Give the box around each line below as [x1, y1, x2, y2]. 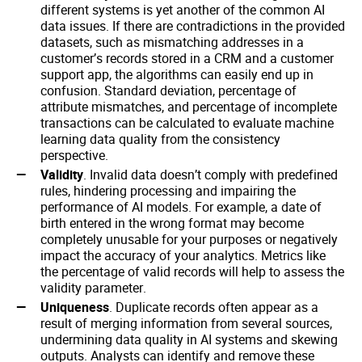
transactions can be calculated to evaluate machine [40, 114, 334, 133]
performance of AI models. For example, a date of [40, 198, 322, 217]
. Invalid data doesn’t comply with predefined [83, 166, 338, 184]
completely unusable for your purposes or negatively [40, 230, 338, 249]
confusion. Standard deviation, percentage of [40, 82, 297, 100]
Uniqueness [40, 298, 109, 317]
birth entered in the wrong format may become [40, 214, 304, 233]
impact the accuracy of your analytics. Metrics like [40, 246, 326, 265]
